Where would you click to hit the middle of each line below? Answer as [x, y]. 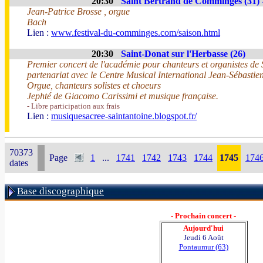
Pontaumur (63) [203, 247]
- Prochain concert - [203, 216]
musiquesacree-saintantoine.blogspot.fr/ [124, 116]
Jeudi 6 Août [203, 237]
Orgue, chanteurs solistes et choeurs [94, 85]
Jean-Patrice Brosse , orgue [78, 11]
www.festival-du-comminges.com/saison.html [136, 33]
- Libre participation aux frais [73, 106]
